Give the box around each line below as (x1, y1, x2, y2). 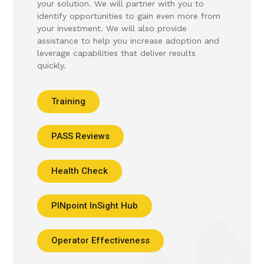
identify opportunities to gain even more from (37, 11, 220, 21)
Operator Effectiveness (51, 235, 150, 246)
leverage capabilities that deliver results (37, 48, 196, 58)
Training (51, 96, 85, 107)
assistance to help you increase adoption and (37, 36, 219, 46)
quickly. (37, 61, 66, 71)
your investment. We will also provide (37, 24, 187, 34)
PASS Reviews (51, 131, 110, 142)
